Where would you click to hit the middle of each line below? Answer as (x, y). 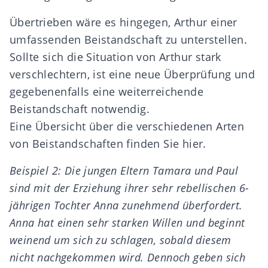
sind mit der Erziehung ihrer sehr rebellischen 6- (130, 188)
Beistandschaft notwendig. (80, 109)
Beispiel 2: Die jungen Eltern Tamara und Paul (124, 170)
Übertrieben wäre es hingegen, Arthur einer (124, 22)
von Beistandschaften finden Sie (96, 144)
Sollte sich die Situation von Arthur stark (115, 57)
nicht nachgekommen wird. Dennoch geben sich (128, 257)
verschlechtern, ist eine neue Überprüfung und (132, 74)
